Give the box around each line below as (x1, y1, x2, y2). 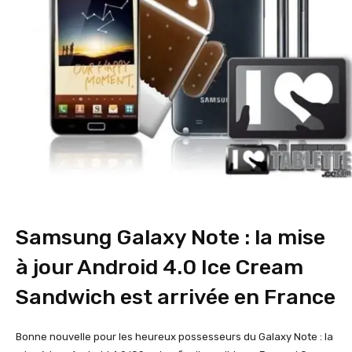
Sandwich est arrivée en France (16, 284, 335, 310)
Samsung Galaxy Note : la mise (16, 224, 325, 250)
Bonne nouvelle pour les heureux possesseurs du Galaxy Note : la (16, 330, 333, 343)
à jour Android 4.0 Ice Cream (16, 254, 303, 280)
